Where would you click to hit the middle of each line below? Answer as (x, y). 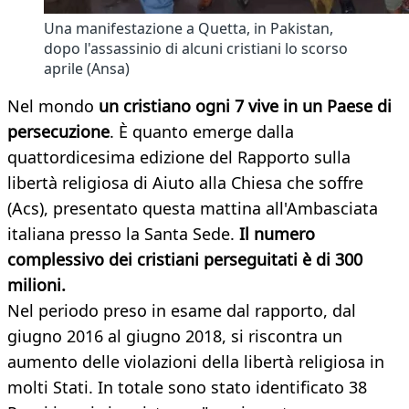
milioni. (37, 285)
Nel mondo (51, 106)
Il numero (277, 234)
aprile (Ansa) (87, 69)
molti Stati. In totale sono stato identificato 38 (187, 388)
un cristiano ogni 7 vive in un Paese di (243, 106)
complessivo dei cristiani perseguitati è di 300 (185, 260)
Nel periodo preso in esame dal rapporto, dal (182, 311)
